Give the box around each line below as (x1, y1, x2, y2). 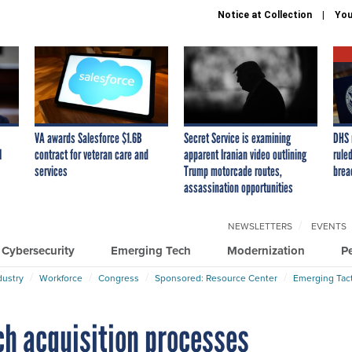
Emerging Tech (111, 241, 191, 259)
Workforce (39, 270, 82, 285)
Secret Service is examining (184, 129, 291, 147)
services (35, 162, 68, 180)
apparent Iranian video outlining (184, 145, 306, 163)
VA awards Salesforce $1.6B (35, 129, 142, 147)
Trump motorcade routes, (184, 162, 282, 180)
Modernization (227, 241, 305, 259)
